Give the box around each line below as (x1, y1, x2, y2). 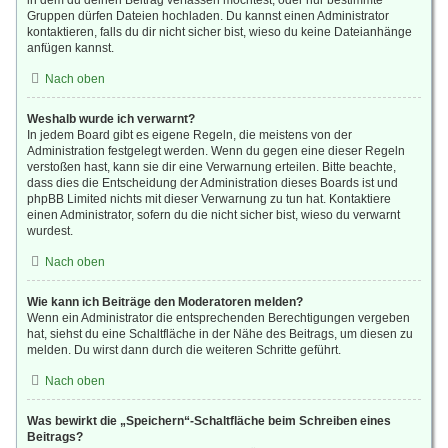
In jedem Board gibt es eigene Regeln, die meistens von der (27, 128, 352, 142)
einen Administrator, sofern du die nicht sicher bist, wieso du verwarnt (27, 208, 400, 222)
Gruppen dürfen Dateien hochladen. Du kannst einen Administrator (27, 9, 389, 23)
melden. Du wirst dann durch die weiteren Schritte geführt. (27, 343, 341, 357)
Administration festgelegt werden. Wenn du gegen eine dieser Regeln (27, 144, 405, 158)
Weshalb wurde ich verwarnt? (27, 112, 195, 126)
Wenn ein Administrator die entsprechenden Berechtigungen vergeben (27, 311, 410, 325)
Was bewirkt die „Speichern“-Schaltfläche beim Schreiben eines (27, 414, 391, 428)
